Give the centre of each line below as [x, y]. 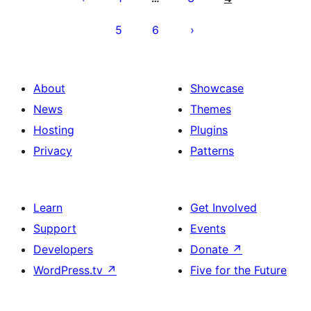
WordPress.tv [70, 270]
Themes [211, 109]
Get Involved [224, 208]
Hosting [54, 130]
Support [55, 228]
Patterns [212, 151]
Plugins [209, 130]
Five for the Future [238, 270]
